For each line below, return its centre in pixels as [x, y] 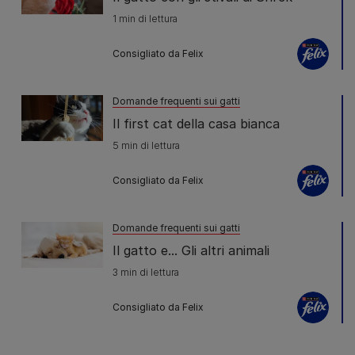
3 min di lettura [146, 272]
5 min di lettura [146, 145]
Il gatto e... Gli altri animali [191, 250]
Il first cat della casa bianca [196, 123]
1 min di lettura [145, 18]
